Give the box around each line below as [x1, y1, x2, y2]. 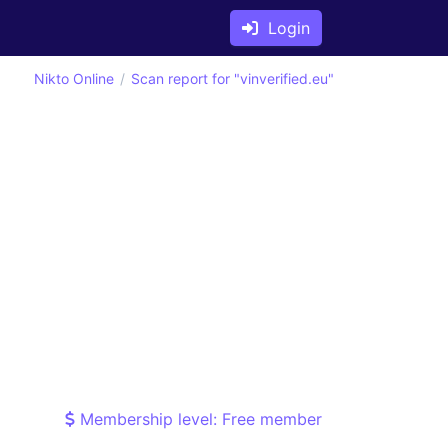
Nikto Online [34, 70, 114, 87]
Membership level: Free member [75, 409, 322, 429]
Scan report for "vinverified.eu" [131, 70, 334, 87]
